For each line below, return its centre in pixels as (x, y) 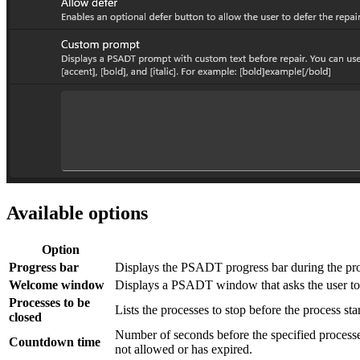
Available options (77, 213)
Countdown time (55, 342)
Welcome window (57, 284)
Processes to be (49, 302)
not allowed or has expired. (184, 349)
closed (25, 317)
